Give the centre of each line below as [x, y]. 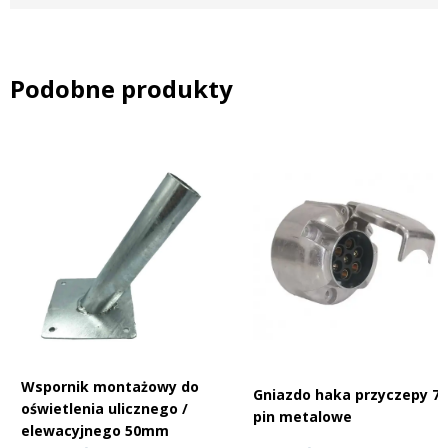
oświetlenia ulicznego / [104, 409]
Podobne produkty [121, 89]
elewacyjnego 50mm [95, 431]
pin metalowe [302, 416]
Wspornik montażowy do [110, 387]
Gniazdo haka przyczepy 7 [346, 394]
